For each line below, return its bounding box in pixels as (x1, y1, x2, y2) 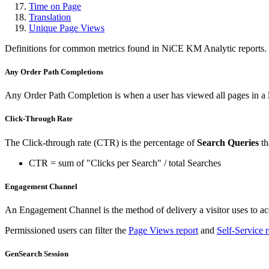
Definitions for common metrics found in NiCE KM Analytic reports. (5, 43, 267, 53)
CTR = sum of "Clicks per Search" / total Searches (29, 157, 221, 168)
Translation (29, 11, 71, 22)
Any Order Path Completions (5, 67, 103, 76)
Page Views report (128, 225, 198, 235)
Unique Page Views (29, 22, 104, 33)
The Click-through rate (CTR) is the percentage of (5, 137, 197, 148)
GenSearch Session (5, 249, 68, 259)
